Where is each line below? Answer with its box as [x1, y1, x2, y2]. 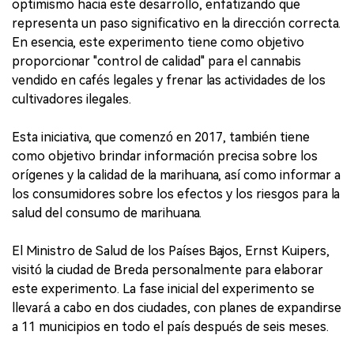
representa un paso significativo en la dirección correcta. [12, 15, 341, 31]
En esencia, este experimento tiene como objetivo [12, 34, 304, 50]
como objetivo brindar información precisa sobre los [12, 148, 318, 164]
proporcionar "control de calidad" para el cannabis [12, 53, 301, 69]
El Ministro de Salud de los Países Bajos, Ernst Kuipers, [12, 243, 330, 258]
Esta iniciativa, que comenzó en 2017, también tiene [12, 129, 310, 145]
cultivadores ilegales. [12, 91, 131, 107]
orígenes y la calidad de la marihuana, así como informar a [12, 167, 341, 183]
